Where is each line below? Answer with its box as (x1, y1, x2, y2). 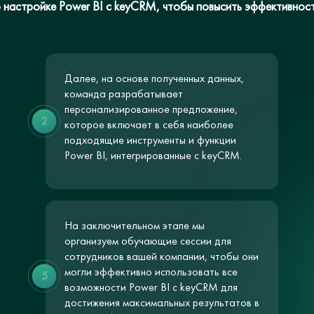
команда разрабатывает (64, 86, 184, 101)
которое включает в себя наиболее (64, 117, 234, 132)
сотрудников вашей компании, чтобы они (64, 249, 259, 264)
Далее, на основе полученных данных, (64, 71, 245, 86)
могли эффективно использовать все (64, 264, 238, 279)
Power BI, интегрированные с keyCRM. (64, 148, 243, 163)
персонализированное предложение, (64, 102, 238, 116)
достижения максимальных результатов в (64, 295, 260, 310)
